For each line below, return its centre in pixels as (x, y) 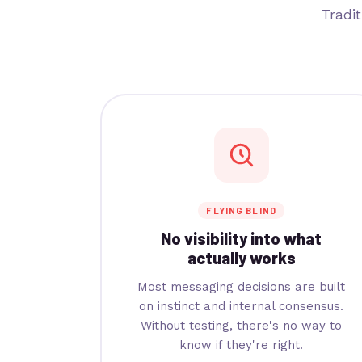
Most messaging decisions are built (242, 286)
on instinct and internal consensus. (242, 306)
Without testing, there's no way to (242, 325)
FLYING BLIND (241, 210)
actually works (241, 257)
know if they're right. (242, 345)
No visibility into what (242, 238)
